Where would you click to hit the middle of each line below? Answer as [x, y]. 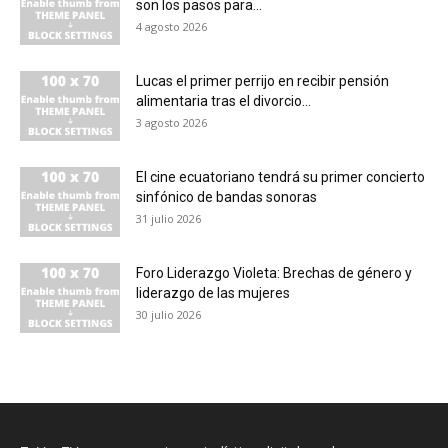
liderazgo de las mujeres [213, 293]
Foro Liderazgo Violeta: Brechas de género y [274, 273]
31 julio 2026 [168, 219]
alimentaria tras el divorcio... [223, 101]
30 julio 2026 [168, 315]
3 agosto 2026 [171, 123]
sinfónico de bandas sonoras [226, 197]
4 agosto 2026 [171, 27]
